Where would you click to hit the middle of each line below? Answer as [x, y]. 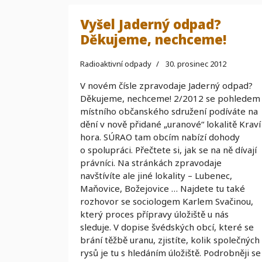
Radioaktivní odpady [116, 64]
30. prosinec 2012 [196, 64]
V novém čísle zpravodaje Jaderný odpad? [166, 85]
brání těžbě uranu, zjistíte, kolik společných [170, 240]
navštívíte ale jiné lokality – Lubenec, [156, 175]
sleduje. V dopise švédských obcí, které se [167, 227]
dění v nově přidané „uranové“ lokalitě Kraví [170, 124]
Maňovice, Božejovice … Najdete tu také [163, 188]
